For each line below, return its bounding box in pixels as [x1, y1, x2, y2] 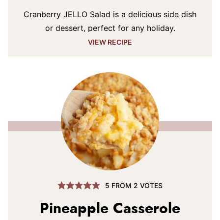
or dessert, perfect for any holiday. [45, 23, 175, 33]
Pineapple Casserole [40, 201, 180, 216]
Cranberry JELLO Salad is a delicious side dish [24, 9, 196, 19]
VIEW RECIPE [88, 38, 132, 46]
